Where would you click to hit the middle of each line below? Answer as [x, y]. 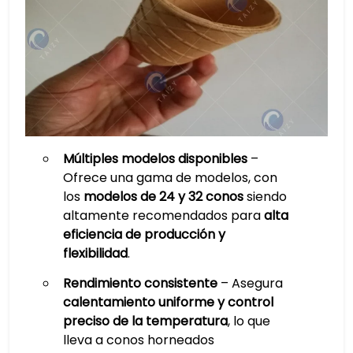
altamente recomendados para [163, 216]
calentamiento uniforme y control [168, 302]
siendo [265, 197]
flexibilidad [95, 253]
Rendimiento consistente [140, 283]
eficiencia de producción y [144, 234]
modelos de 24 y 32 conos [163, 197]
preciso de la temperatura [145, 321]
